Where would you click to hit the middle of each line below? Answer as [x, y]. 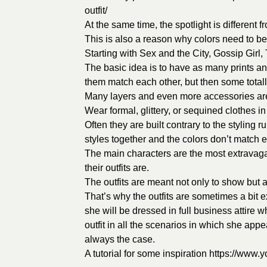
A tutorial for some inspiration [147, 254]
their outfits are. [117, 168]
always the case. [120, 239]
